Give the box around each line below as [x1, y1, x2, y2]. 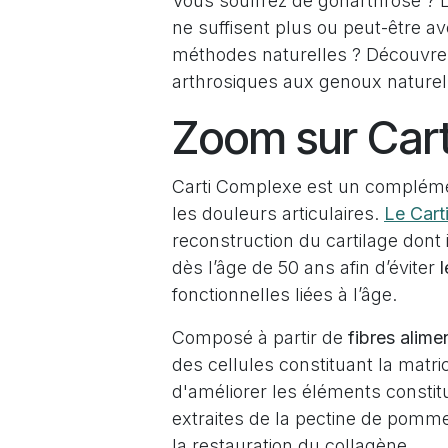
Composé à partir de [172, 327, 348, 348]
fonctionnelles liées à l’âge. [172, 284, 397, 305]
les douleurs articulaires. [172, 203, 384, 224]
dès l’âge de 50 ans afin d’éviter [172, 257, 435, 278]
